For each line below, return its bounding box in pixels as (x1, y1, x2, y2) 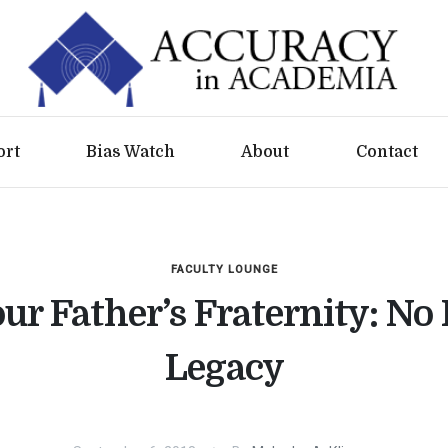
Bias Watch (86, 143, 176, 161)
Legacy (164, 348, 284, 389)
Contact (355, 143, 418, 161)
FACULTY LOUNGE (170, 263, 278, 276)
